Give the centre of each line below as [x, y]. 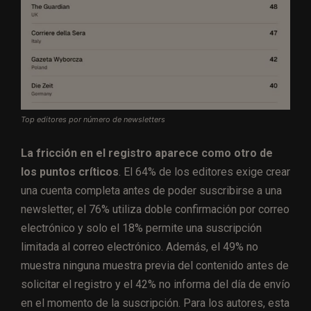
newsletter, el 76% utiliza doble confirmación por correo [155, 210]
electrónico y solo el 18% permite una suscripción [141, 228]
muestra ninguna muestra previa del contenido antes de [155, 266]
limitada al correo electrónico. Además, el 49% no [140, 247]
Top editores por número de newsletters [93, 120]
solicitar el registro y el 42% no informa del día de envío [155, 285]
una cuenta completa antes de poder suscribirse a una [151, 191]
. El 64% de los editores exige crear [204, 172]
